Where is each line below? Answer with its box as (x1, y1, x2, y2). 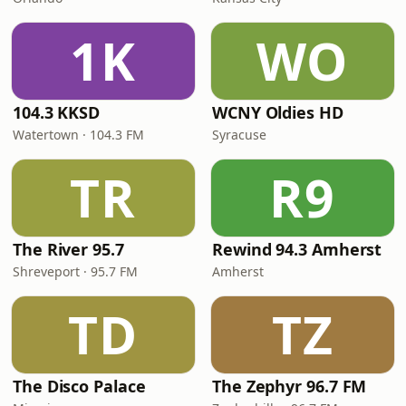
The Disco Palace (13, 375, 146, 397)
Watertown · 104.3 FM (13, 126, 144, 143)
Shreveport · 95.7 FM (13, 263, 138, 280)
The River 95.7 (13, 238, 124, 260)
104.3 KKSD (13, 101, 101, 123)
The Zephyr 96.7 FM (212, 375, 367, 397)
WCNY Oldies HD (212, 101, 343, 123)
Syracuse (212, 126, 266, 143)
